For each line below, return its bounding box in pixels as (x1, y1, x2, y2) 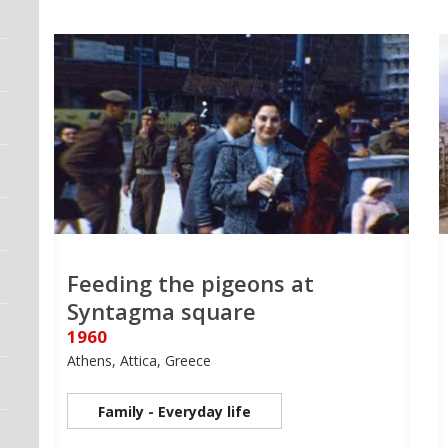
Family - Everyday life (98, 402, 251, 422)
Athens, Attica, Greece (67, 351, 211, 371)
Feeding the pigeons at (67, 268, 314, 299)
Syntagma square (67, 296, 256, 327)
